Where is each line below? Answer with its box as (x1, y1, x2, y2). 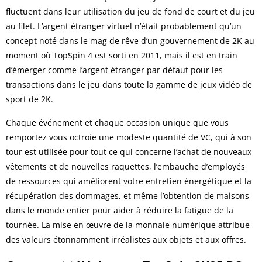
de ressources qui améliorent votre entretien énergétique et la (6, 175, 251, 187)
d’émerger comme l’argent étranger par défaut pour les (6, 64, 223, 75)
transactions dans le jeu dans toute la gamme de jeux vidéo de (6, 78, 252, 90)
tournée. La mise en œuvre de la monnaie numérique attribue (6, 219, 250, 230)
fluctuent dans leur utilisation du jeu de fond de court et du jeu (6, 5, 255, 17)
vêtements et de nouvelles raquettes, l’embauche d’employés (6, 160, 245, 172)
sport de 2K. (6, 93, 53, 105)
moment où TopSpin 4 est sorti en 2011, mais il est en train (6, 49, 237, 61)
